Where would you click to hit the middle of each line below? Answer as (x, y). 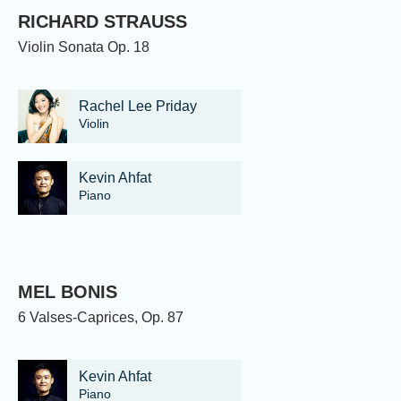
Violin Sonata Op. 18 (84, 47)
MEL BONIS (68, 291)
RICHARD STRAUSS (102, 21)
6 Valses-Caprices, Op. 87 (101, 317)
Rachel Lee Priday (138, 107)
